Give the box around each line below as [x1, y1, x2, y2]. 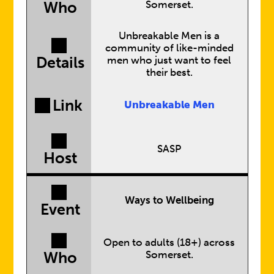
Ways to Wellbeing [124, 193, 214, 206]
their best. [146, 65, 193, 78]
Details [35, 53, 84, 73]
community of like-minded [105, 41, 234, 54]
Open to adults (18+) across [103, 235, 235, 248]
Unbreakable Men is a [119, 29, 220, 42]
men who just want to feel [107, 53, 231, 66]
